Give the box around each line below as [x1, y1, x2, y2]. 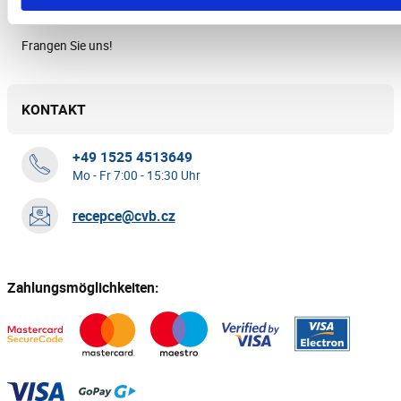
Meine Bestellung [21, 6, 115, 23]
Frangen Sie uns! [21, 37, 113, 54]
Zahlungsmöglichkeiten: [7, 277, 158, 298]
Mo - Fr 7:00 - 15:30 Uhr [82, 166, 200, 183]
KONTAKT [21, 98, 86, 119]
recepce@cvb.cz [72, 206, 175, 226]
